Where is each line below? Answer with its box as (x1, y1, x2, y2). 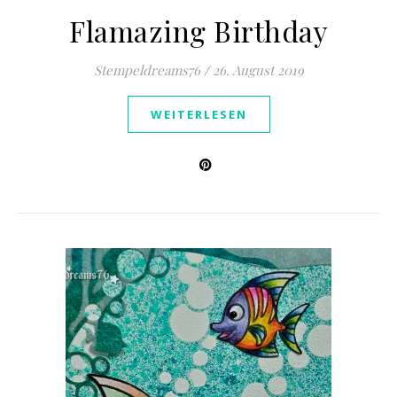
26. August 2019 (212, 61, 304, 79)
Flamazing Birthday (69, 12, 328, 50)
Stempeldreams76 (93, 61, 200, 79)
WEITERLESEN (150, 106, 247, 122)
